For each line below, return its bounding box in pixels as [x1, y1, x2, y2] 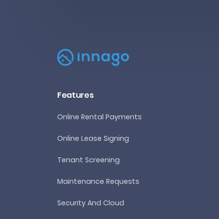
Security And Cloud [57, 197, 124, 208]
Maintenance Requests [57, 176, 139, 186]
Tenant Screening [57, 154, 120, 165]
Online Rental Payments [57, 111, 142, 122]
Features [57, 89, 94, 101]
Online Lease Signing [57, 133, 129, 143]
